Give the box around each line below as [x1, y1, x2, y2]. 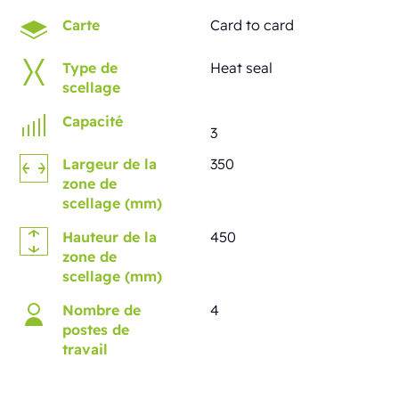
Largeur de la [62, 155, 158, 174]
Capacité [62, 112, 124, 131]
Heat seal [210, 59, 273, 77]
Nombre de [62, 301, 142, 320]
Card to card [210, 16, 294, 35]
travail [62, 340, 109, 359]
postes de [62, 321, 130, 339]
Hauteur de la [62, 228, 158, 247]
